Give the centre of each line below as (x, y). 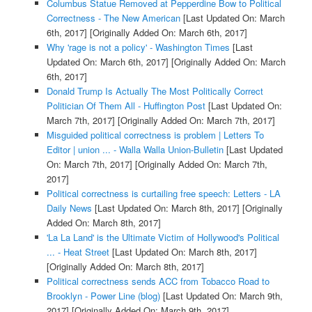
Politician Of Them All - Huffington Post (126, 105)
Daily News (69, 208)
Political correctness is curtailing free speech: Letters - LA (163, 193)
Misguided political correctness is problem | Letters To (155, 134)
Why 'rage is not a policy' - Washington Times (138, 47)
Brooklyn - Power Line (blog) (103, 295)
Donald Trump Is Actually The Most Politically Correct (155, 91)
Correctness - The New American (113, 17)
